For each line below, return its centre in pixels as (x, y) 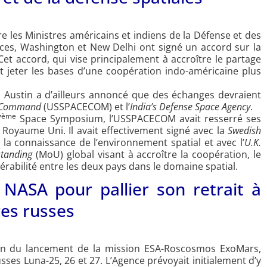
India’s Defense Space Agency (190, 107)
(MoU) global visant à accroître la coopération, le (147, 155)
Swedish (244, 131)
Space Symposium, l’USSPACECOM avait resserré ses (139, 119)
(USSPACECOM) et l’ (86, 107)
